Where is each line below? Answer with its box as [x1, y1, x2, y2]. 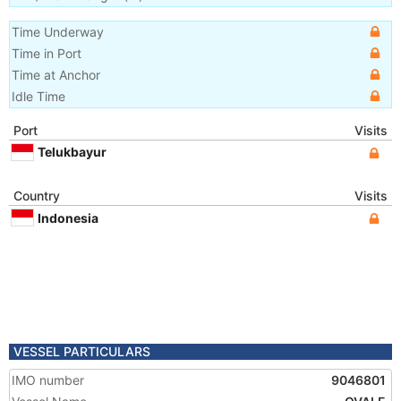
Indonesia [38, 209, 98, 226]
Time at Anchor [12, 67, 100, 82]
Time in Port [12, 46, 81, 61]
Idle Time [12, 89, 65, 104]
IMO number [12, 372, 84, 388]
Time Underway [12, 24, 104, 39]
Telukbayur [38, 143, 107, 159]
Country [13, 188, 60, 203]
